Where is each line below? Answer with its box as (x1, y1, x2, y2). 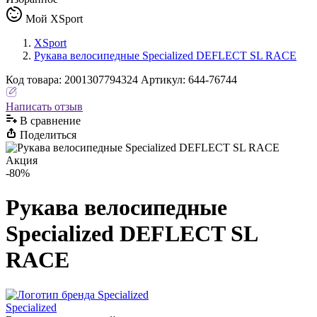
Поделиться (20, 129, 76, 141)
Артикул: (141, 74, 188, 86)
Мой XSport (25, 13, 83, 25)
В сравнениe (20, 115, 81, 127)
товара (24, 74, 59, 86)
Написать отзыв (6, 100, 83, 113)
